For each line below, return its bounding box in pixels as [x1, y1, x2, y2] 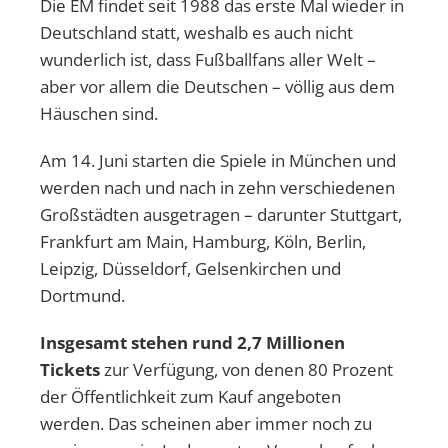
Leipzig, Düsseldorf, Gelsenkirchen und [40, 256, 341, 280]
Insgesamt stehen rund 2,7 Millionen [40, 330, 345, 354]
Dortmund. [40, 283, 125, 307]
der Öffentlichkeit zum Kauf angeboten [40, 384, 341, 408]
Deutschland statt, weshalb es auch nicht [40, 20, 353, 44]
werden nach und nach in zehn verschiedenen [40, 175, 395, 199]
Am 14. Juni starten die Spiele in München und [40, 148, 396, 172]
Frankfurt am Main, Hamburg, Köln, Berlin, [40, 229, 366, 253]
